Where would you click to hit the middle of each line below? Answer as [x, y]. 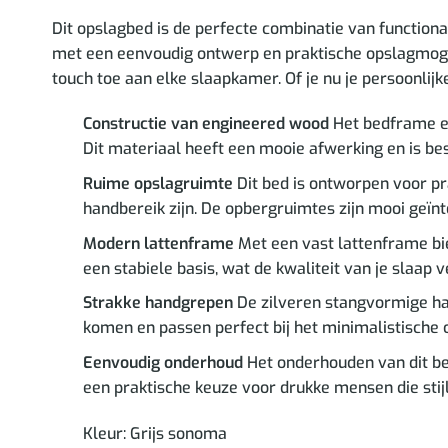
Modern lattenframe [158, 243]
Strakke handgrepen [157, 303]
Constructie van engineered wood [205, 124]
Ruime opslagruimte [157, 183]
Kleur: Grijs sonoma [154, 433]
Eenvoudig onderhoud [162, 362]
